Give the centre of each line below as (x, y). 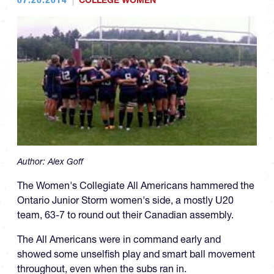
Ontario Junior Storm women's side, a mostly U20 (125, 200)
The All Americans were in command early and (119, 239)
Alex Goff (65, 161)
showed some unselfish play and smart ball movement (136, 254)
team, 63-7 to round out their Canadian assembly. (125, 214)
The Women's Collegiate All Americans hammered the (136, 185)
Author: (32, 161)
